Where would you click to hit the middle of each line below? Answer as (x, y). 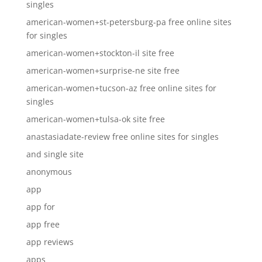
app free (43, 224)
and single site (55, 154)
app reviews (50, 242)
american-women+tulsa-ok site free (95, 119)
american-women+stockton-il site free (100, 53)
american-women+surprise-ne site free (103, 70)
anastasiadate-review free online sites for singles (122, 137)
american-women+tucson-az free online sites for (121, 88)
